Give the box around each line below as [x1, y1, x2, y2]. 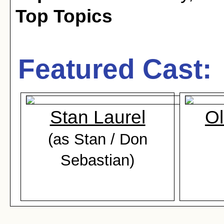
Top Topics [15, 6, 112, 26]
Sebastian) [60, 151, 135, 168]
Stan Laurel [49, 107, 145, 127]
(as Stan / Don [47, 130, 147, 147]
